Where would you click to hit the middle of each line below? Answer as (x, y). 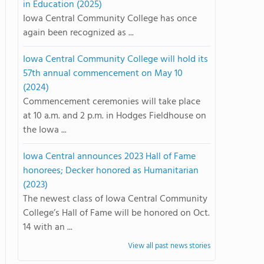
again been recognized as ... (78, 33)
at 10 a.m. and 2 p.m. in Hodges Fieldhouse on (115, 116)
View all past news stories (169, 246)
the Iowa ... (45, 130)
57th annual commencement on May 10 (103, 74)
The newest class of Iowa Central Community (115, 199)
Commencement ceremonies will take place (112, 102)
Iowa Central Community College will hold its (115, 60)
